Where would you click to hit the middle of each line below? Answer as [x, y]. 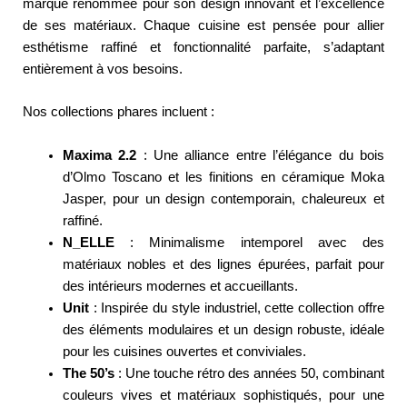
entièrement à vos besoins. [103, 69]
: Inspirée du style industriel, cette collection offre [236, 308]
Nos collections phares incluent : [119, 112]
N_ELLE [88, 242]
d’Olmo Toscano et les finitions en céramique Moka [223, 177]
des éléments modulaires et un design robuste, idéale [223, 329]
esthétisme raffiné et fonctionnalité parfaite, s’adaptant [203, 47]
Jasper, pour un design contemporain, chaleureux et [223, 199]
